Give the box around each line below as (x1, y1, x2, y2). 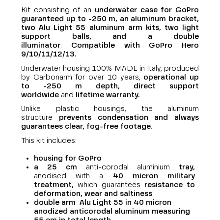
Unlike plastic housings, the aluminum (21, 105, 199, 113)
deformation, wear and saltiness (34, 190, 152, 197)
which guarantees (78, 181, 144, 189)
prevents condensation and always (58, 114, 199, 122)
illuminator (21, 42, 60, 50)
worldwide (21, 91, 59, 99)
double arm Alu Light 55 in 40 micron (34, 198, 171, 206)
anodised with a (34, 172, 113, 180)
